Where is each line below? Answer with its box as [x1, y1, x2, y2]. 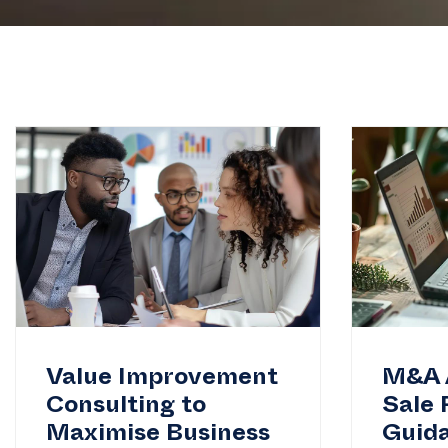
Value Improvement [46, 375, 278, 387]
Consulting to [46, 403, 206, 415]
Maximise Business [46, 431, 270, 443]
